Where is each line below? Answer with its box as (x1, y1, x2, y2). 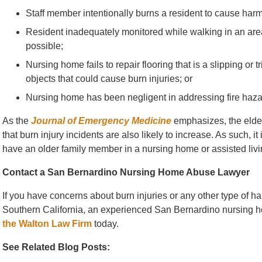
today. (92, 219, 119, 229)
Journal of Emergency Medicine (31, 116, 171, 126)
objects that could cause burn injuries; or (26, 74, 192, 84)
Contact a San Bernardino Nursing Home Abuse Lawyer (2, 167, 250, 177)
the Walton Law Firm (2, 219, 92, 229)
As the (2, 116, 31, 126)
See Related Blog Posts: (2, 242, 110, 252)
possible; (26, 41, 65, 51)
